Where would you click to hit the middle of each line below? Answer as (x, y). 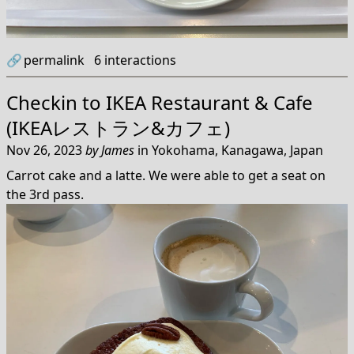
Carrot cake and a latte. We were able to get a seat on (166, 175)
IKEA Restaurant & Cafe (209, 102)
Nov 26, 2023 (46, 150)
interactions (139, 60)
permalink (54, 60)
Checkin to (56, 102)
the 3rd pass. (45, 194)
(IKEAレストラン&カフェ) (118, 128)
